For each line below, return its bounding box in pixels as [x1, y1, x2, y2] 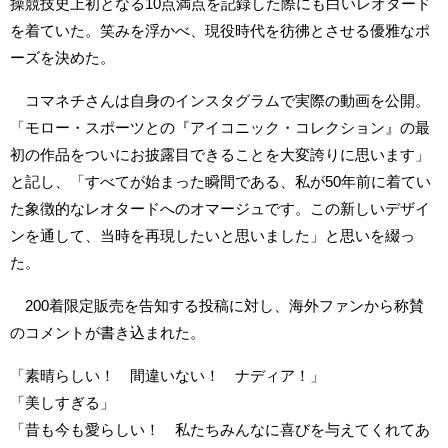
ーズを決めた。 [10, 48, 115, 66]
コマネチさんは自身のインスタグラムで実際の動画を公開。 [10, 91, 430, 109]
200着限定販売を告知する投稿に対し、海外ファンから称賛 [10, 296, 424, 314]
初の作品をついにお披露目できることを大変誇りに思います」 [10, 145, 430, 163]
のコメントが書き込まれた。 [10, 323, 205, 341]
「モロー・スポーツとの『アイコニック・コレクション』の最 [10, 118, 430, 136]
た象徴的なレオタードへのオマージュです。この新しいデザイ [10, 199, 430, 217]
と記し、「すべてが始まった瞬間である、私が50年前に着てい [10, 172, 431, 190]
